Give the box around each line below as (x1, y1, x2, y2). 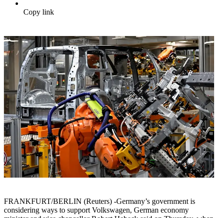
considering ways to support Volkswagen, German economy (4, 206, 189, 215)
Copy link (23, 8, 54, 17)
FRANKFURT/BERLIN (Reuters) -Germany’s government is (4, 197, 195, 206)
